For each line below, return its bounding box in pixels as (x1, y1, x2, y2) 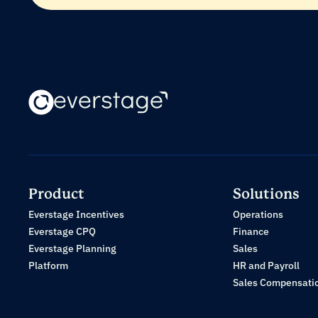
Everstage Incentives (28, 208, 124, 221)
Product (28, 186, 84, 202)
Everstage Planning (28, 242, 116, 255)
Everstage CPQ (28, 225, 96, 238)
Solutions (233, 186, 300, 202)
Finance (233, 225, 269, 238)
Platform (28, 259, 68, 272)
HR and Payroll (233, 259, 300, 272)
